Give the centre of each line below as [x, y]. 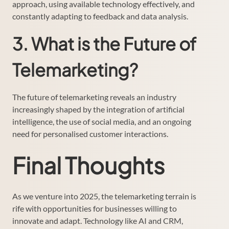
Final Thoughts [88, 165]
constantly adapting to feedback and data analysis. [100, 16]
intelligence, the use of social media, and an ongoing [102, 121]
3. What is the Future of [104, 43]
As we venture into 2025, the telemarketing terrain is [104, 196]
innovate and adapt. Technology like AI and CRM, [98, 220]
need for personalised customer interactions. [90, 133]
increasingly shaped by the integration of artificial [98, 109]
